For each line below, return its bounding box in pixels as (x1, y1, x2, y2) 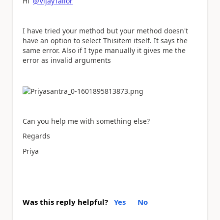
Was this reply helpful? (23, 197, 108, 207)
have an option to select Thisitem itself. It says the (23, 36, 188, 46)
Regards (23, 131, 50, 140)
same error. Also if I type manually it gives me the (23, 46, 186, 55)
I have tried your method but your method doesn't (23, 26, 188, 36)
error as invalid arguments (23, 55, 111, 65)
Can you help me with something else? (23, 116, 150, 126)
